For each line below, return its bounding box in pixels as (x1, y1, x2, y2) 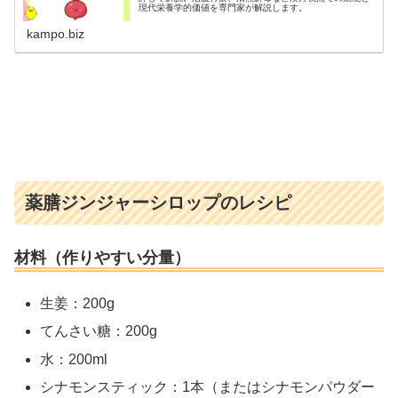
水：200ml (40, 351, 108, 367)
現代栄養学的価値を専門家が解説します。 (139, 3, 308, 13)
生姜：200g (40, 296, 115, 312)
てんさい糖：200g (40, 323, 158, 339)
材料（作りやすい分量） (14, 248, 190, 267)
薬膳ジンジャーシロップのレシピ (25, 193, 291, 213)
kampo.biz (27, 27, 85, 42)
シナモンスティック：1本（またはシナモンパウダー (40, 378, 376, 394)
